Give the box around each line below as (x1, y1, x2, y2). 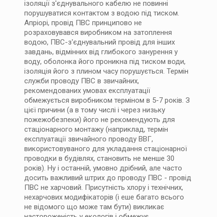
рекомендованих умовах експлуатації (24, 86, 150, 95)
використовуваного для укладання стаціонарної (24, 144, 187, 153)
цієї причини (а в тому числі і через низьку (24, 106, 165, 114)
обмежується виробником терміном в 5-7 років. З (24, 96, 190, 105)
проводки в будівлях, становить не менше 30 (24, 154, 174, 163)
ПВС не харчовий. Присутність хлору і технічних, (24, 183, 183, 192)
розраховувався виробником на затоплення (24, 28, 172, 37)
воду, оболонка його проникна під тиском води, (24, 57, 186, 66)
